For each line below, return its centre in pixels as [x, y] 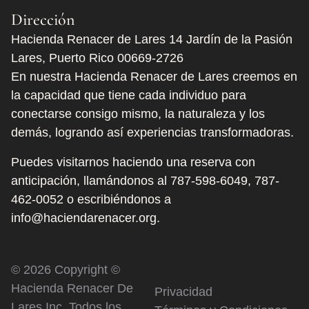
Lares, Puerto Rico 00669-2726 [97, 58]
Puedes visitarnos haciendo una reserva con [133, 162]
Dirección [43, 19]
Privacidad [183, 291]
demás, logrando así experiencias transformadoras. [152, 132]
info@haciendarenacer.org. [86, 218]
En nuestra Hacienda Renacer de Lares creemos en [154, 76]
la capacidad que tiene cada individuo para [129, 95]
